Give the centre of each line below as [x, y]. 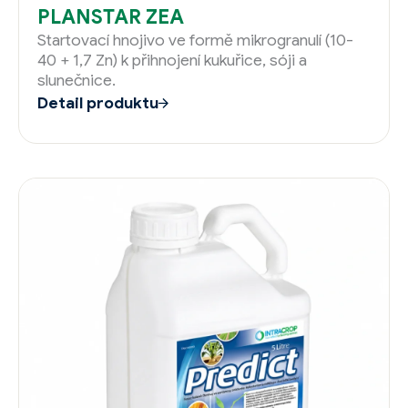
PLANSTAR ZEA [111, 17]
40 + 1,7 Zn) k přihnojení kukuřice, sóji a [172, 61]
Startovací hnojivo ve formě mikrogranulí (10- [195, 41]
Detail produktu [98, 103]
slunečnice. [76, 81]
